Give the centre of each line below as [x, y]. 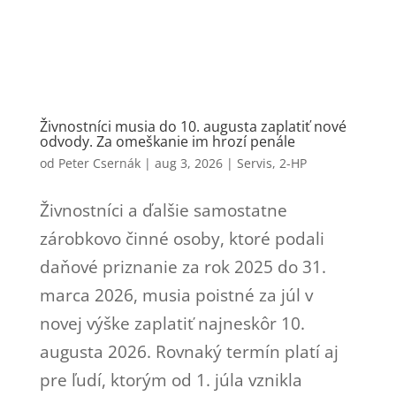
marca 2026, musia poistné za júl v [176, 295]
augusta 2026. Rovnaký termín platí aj [189, 351]
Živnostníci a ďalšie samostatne [163, 210]
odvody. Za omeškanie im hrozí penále [167, 141]
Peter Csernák [99, 163]
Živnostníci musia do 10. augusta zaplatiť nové [193, 126]
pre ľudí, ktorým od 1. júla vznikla [171, 380]
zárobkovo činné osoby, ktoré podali [182, 238]
